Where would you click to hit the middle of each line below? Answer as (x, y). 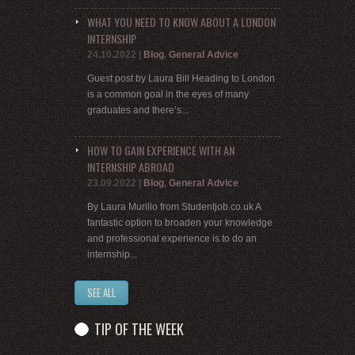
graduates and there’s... (138, 111)
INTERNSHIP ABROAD (131, 167)
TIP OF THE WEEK (139, 329)
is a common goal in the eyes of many (168, 95)
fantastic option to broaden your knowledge (180, 223)
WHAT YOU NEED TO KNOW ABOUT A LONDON (181, 22)
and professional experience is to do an (172, 239)
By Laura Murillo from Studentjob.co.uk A (174, 207)
